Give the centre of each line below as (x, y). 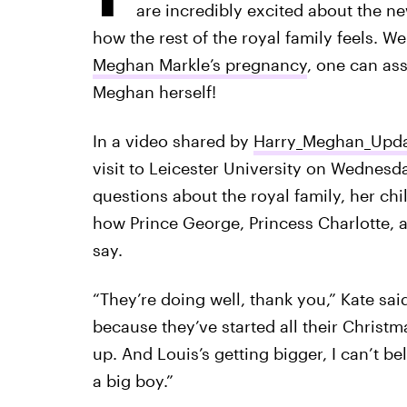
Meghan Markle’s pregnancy (199, 65)
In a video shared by (173, 141)
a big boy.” (133, 381)
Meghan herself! (154, 92)
